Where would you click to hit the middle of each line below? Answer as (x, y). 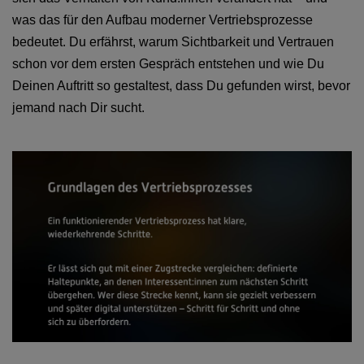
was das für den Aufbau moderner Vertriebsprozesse (162, 19)
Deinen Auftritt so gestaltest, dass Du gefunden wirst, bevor (181, 85)
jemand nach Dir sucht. (78, 107)
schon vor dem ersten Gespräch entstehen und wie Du (168, 63)
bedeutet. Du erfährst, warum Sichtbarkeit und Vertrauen (173, 41)
